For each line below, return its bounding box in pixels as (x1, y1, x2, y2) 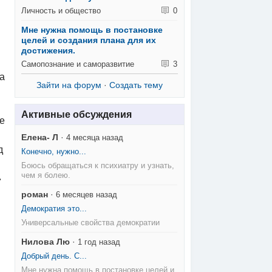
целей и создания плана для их (21, 35, 157, 45)
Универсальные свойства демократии (21, 218, 160, 228)
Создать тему (109, 80, 163, 90)
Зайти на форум (36, 80, 101, 90)
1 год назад (78, 237, 121, 247)
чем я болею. (21, 171, 71, 180)
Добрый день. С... (21, 251, 87, 261)
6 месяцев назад (56, 190, 118, 200)
